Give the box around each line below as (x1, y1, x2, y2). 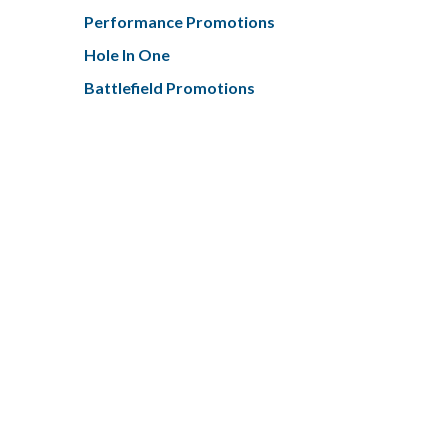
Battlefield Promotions (83, 77, 255, 97)
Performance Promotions (83, 11, 275, 31)
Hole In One (83, 44, 170, 64)
